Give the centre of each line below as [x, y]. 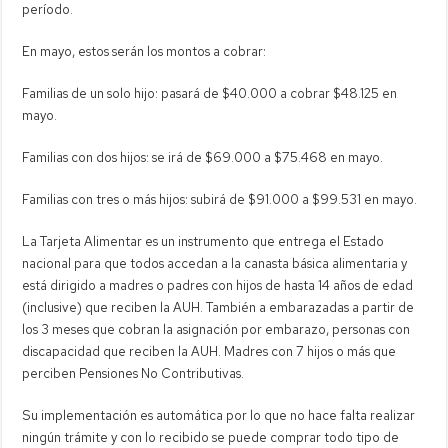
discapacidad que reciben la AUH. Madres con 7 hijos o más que [209, 351]
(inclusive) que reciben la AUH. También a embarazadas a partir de [218, 307]
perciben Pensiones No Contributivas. [133, 373]
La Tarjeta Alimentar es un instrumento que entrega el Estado [203, 241]
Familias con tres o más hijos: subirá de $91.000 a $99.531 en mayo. [220, 199]
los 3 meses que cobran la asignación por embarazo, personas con [216, 329]
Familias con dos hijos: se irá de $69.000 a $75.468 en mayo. [203, 157]
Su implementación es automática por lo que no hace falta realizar [219, 415]
